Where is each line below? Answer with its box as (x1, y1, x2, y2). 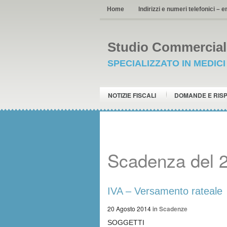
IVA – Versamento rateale (107, 185, 222, 197)
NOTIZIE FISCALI (108, 91, 156, 100)
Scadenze (159, 204, 187, 213)
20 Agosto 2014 (107, 204, 151, 213)
